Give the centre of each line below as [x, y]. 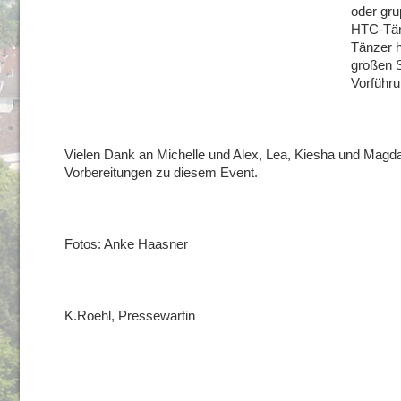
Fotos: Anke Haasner [126, 244]
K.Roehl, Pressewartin [130, 316]
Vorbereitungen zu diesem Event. [161, 172]
